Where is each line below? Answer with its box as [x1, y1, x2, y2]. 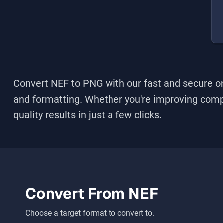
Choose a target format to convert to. [25, 208, 154, 218]
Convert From [25, 184, 128, 203]
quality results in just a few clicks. [13, 109, 162, 121]
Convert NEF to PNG [13, 77, 103, 89]
